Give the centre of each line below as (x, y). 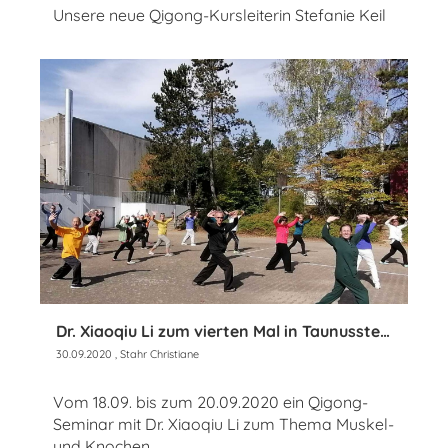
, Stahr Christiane (155, 354)
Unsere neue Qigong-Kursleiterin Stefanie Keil (219, 14)
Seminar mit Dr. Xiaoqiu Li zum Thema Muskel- (223, 424)
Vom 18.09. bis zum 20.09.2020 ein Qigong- (210, 402)
